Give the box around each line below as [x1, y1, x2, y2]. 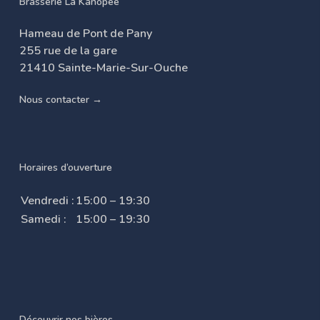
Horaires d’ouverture [19, 160, 112, 174]
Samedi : [20, 211, 66, 227]
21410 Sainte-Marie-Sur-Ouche [19, 59, 188, 76]
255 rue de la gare [19, 42, 117, 59]
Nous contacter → [19, 92, 102, 106]
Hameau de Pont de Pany [19, 25, 152, 41]
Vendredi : [20, 192, 74, 209]
